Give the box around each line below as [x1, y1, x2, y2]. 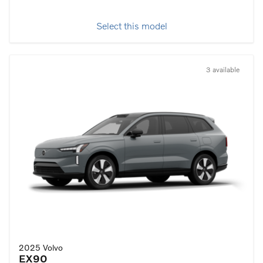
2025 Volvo [19, 244, 63, 252]
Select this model [96, 22, 167, 32]
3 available [206, 66, 240, 74]
